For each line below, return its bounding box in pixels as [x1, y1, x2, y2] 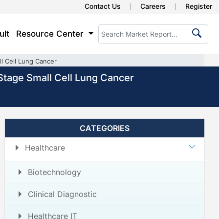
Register [185, 2, 212, 10]
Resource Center [16, 29, 87, 39]
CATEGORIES [80, 123, 130, 133]
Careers [140, 2, 166, 10]
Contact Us [85, 2, 121, 10]
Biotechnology [28, 167, 81, 177]
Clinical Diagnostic [28, 189, 97, 199]
